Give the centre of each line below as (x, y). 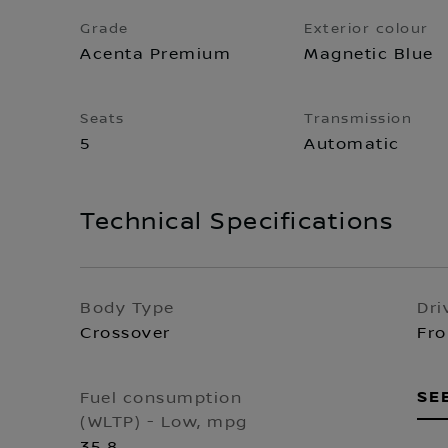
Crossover (125, 333)
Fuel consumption (161, 398)
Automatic (352, 144)
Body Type (127, 308)
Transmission (358, 119)
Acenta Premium (155, 54)
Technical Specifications (236, 222)
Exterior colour (366, 29)
